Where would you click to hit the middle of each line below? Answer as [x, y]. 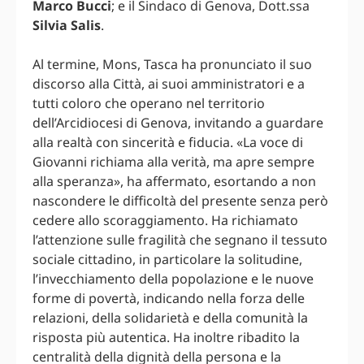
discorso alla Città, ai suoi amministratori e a [169, 84]
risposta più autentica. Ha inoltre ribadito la [166, 338]
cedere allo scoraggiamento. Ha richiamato [165, 221]
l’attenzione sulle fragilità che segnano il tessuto [180, 240]
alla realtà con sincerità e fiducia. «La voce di [168, 143]
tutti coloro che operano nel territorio [149, 104]
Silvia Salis [67, 26]
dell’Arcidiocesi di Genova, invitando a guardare [178, 123]
